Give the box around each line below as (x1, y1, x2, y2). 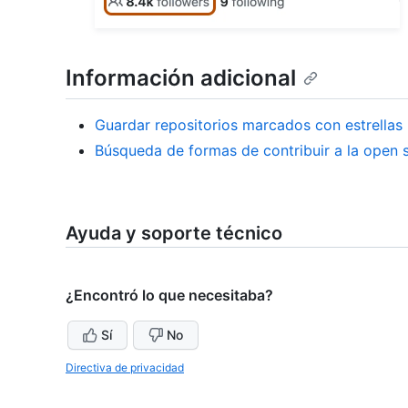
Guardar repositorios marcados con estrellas (95, 116, 403, 135)
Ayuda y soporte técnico (66, 222, 282, 245)
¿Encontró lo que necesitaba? (66, 286, 273, 305)
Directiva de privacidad (66, 361, 184, 375)
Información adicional (66, 64, 296, 91)
